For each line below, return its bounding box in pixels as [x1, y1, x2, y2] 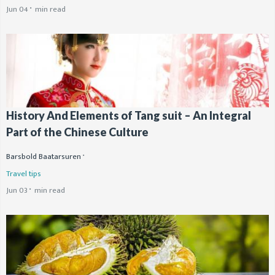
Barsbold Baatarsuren [6, 150, 81, 164]
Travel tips [6, 167, 41, 181]
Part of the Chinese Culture [6, 125, 149, 139]
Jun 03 [6, 184, 28, 198]
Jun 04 [6, 2, 28, 17]
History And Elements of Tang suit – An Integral [6, 109, 251, 123]
